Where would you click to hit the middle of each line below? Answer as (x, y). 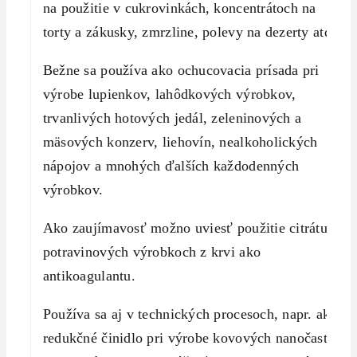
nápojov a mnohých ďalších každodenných (171, 165)
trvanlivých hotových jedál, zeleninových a (172, 118)
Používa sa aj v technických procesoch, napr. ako (190, 314)
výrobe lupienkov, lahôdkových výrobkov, (169, 94)
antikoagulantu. (89, 275)
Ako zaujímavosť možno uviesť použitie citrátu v (191, 228)
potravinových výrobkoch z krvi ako (152, 251)
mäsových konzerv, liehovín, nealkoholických (180, 141)
